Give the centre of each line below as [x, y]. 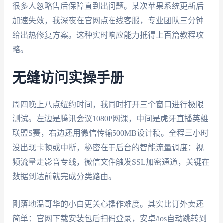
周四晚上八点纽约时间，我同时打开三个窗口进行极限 [108, 105]
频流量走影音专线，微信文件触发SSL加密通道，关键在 [111, 162]
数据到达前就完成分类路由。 [64, 177]
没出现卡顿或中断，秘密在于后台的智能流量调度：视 [108, 148]
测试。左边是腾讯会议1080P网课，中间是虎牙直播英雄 [110, 119]
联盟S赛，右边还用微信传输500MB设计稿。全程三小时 [110, 133]
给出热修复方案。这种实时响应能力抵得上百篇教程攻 [108, 35]
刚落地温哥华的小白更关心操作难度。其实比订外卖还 [108, 204]
